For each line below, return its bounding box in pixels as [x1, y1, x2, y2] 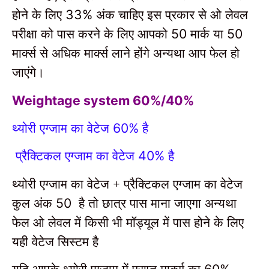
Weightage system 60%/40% [12, 92, 194, 108]
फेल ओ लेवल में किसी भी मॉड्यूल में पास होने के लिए [12, 213, 244, 231]
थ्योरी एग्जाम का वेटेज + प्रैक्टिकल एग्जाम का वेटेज [12, 174, 243, 192]
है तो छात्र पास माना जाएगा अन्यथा [79, 193, 237, 211]
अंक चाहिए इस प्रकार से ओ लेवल [96, 5, 248, 23]
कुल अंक [12, 193, 56, 211]
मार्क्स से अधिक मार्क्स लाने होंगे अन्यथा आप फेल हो [12, 44, 240, 62]
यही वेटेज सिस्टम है [12, 232, 98, 250]
